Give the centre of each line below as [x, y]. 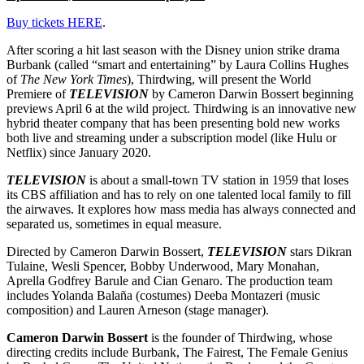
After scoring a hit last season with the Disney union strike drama [173, 50]
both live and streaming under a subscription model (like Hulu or [171, 138]
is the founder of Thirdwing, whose [240, 338]
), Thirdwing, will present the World [219, 80]
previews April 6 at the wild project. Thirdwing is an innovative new [182, 109]
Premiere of [38, 94]
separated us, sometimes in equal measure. [114, 224]
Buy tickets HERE [54, 23]
